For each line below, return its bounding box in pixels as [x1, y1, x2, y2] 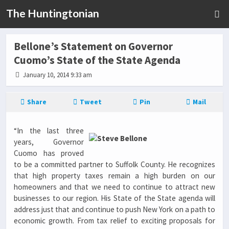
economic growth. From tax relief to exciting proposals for [14, 216, 215, 225]
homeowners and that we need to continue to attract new [14, 182, 215, 192]
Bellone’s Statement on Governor [14, 39, 173, 53]
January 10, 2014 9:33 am [21, 71, 93, 79]
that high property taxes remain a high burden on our [14, 171, 215, 180]
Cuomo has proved [14, 148, 84, 158]
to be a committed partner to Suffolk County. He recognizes [14, 159, 215, 169]
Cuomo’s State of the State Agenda [14, 53, 180, 67]
